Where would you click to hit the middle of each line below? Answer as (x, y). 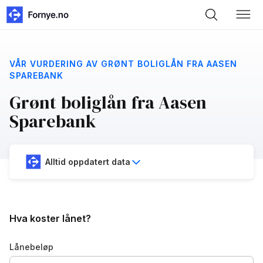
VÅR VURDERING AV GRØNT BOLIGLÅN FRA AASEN (123, 64)
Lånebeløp (31, 247)
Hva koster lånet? (50, 219)
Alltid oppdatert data (88, 161)
